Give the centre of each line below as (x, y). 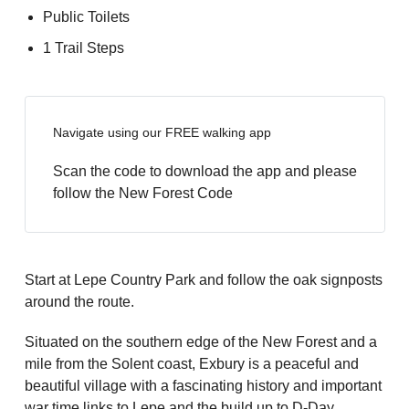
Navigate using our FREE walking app (162, 133)
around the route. (79, 302)
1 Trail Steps (83, 48)
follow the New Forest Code (142, 194)
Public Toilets (86, 17)
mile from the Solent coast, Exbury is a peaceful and (191, 364)
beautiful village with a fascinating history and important (203, 386)
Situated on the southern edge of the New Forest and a (200, 342)
